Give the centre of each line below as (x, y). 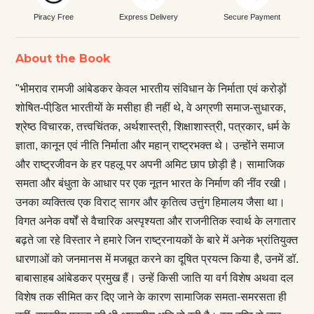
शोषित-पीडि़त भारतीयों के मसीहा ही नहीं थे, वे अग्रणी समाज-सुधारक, (150, 107)
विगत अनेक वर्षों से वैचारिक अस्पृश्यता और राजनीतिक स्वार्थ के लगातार (155, 221)
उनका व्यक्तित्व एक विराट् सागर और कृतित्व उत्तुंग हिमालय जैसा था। (150, 202)
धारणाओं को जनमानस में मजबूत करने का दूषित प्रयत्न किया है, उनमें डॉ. (157, 259)
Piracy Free (53, 16)
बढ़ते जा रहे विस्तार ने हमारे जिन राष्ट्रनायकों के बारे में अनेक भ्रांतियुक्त (156, 240)
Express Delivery (148, 16)
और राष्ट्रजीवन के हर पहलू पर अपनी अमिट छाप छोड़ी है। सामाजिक (150, 164)
